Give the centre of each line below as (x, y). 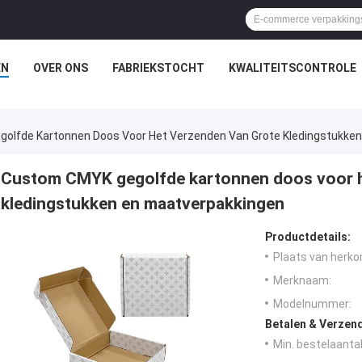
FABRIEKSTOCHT (158, 68)
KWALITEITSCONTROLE (293, 68)
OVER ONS (61, 68)
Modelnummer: (312, 304)
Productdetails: (308, 237)
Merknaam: (302, 281)
